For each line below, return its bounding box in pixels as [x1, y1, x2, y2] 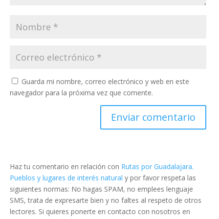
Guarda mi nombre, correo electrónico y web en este [22, 76, 189, 86]
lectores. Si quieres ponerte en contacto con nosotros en [10, 206, 190, 216]
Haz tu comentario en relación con [10, 161, 121, 171]
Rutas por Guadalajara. [121, 161, 194, 171]
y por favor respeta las [123, 173, 196, 182]
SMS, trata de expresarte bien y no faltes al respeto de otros [10, 195, 201, 205]
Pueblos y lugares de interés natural [10, 173, 123, 182]
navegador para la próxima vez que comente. [10, 88, 153, 97]
